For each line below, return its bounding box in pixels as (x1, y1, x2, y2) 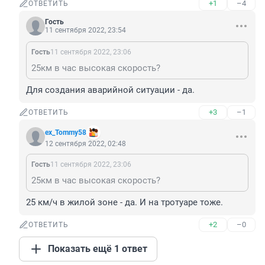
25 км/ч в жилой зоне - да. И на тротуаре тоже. (26, 197, 223, 208)
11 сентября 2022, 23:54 (45, 26, 126, 35)
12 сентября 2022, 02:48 (45, 140, 126, 148)
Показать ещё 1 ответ (48, 243, 147, 255)
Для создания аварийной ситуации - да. (26, 85, 195, 96)
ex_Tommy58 (45, 128, 86, 137)
